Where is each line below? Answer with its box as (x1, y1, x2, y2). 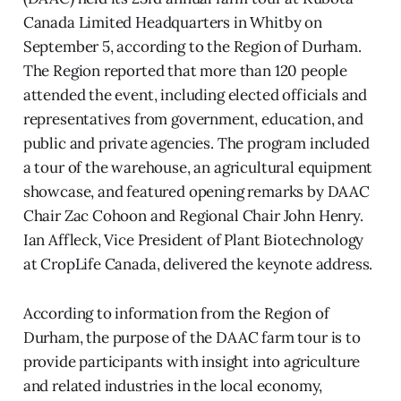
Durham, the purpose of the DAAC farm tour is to (22, 327, 361, 347)
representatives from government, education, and (22, 108, 363, 129)
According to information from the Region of (22, 303, 329, 323)
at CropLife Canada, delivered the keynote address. (22, 253, 373, 274)
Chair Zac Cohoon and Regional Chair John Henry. (22, 205, 363, 226)
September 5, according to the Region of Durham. (22, 36, 362, 56)
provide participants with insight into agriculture (22, 351, 361, 371)
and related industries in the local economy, (22, 375, 323, 396)
